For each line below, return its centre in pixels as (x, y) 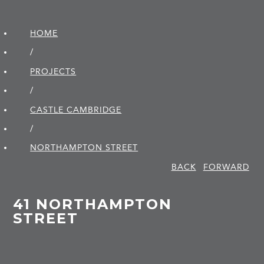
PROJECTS (53, 71)
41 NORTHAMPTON (93, 204)
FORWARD (226, 167)
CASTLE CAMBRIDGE (76, 110)
